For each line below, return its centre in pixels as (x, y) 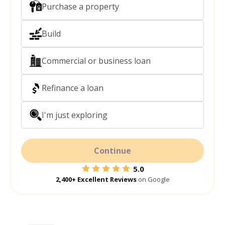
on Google (153, 179)
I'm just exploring (75, 115)
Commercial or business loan (96, 61)
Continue (113, 150)
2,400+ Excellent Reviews (96, 179)
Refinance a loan (73, 88)
